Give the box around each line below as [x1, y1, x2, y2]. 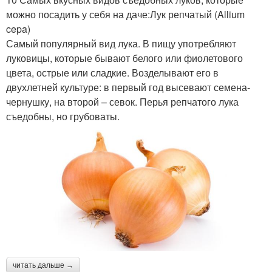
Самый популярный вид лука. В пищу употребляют [6, 36, 236, 51]
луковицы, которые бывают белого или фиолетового [6, 51, 243, 66]
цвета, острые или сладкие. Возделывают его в [6, 66, 219, 80]
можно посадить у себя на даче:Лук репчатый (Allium [6, 7, 245, 22]
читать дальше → [13, 260, 73, 270]
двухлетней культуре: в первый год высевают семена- [6, 80, 250, 95]
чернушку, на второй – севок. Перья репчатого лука [6, 95, 239, 109]
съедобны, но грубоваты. [6, 109, 120, 124]
